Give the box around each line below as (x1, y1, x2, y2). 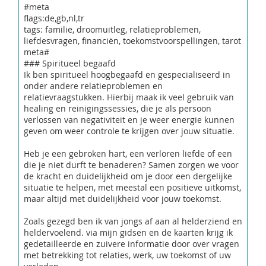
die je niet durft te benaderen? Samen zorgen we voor (24, 159, 239, 170)
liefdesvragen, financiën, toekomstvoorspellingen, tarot (24, 35, 241, 46)
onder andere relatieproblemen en (24, 80, 163, 91)
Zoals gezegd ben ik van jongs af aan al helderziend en (24, 216, 242, 227)
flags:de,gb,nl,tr (24, 12, 84, 24)
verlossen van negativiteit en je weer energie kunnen (24, 114, 235, 125)
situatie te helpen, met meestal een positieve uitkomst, (24, 182, 241, 193)
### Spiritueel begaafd (24, 58, 116, 69)
